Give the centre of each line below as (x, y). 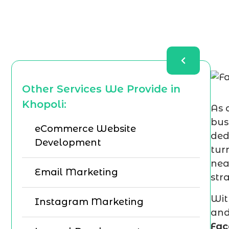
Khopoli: (44, 104)
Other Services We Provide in (101, 89)
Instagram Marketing (89, 202)
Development (68, 143)
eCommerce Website (85, 129)
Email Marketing (76, 172)
